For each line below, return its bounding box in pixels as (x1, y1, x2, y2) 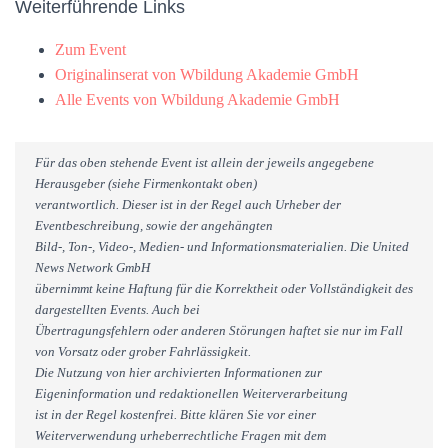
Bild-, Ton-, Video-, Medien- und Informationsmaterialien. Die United (35, 239, 409, 254)
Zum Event (55, 41, 126, 58)
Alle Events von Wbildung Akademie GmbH (55, 91, 340, 108)
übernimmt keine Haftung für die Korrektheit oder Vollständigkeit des (35, 281, 413, 296)
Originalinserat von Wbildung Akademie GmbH (55, 66, 359, 83)
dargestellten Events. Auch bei (35, 302, 200, 317)
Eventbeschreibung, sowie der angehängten (35, 218, 273, 233)
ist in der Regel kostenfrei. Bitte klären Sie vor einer (35, 407, 316, 422)
